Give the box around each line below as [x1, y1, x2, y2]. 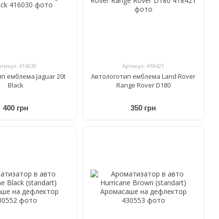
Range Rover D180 [116, 80, 171, 89]
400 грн [2, 104, 28, 112]
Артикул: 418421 [122, 62, 165, 69]
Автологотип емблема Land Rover [91, 71, 196, 81]
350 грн [131, 104, 156, 112]
